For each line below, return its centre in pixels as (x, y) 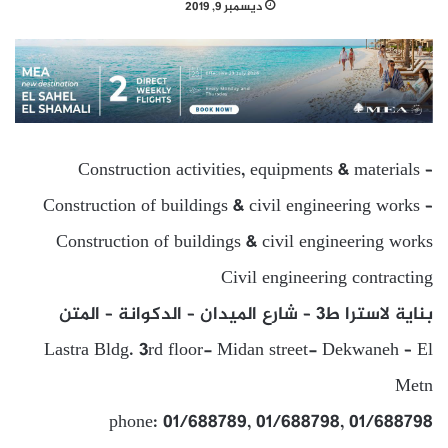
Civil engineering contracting (327, 278)
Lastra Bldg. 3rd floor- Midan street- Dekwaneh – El (238, 350)
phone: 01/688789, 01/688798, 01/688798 (271, 422)
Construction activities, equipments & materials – (255, 170)
